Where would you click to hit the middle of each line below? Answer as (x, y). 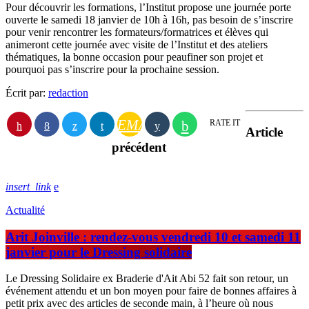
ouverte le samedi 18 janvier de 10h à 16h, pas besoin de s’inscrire (149, 20)
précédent (139, 148)
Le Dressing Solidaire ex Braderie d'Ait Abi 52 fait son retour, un (147, 279)
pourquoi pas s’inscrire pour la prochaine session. (112, 70)
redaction (68, 93)
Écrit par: (27, 93)
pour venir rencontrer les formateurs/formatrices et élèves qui (137, 32)
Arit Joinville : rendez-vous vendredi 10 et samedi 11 (153, 237)
